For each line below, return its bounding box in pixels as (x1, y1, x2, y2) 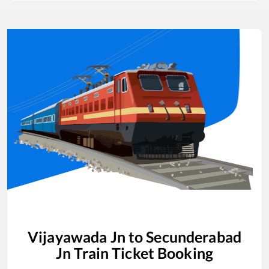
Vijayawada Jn (28, 227, 125, 246)
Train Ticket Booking (71, 243, 214, 262)
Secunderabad (146, 227, 241, 246)
